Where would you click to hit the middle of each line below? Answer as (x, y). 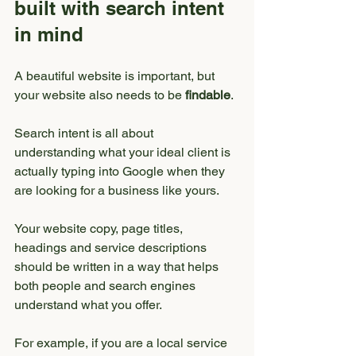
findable (208, 95)
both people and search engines (106, 286)
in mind (49, 34)
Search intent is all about (85, 133)
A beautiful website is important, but (116, 76)
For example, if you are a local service (122, 343)
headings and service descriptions (112, 248)
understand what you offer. (88, 305)
